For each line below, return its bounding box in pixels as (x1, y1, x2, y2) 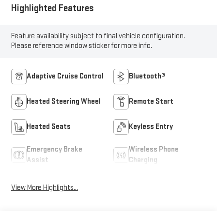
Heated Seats (26, 122, 71, 132)
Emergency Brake (26, 145, 82, 155)
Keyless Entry (129, 122, 173, 132)
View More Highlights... (11, 183, 78, 192)
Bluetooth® (129, 72, 165, 81)
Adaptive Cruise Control (26, 72, 104, 81)
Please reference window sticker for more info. (11, 41, 152, 51)
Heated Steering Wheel (26, 97, 101, 107)
